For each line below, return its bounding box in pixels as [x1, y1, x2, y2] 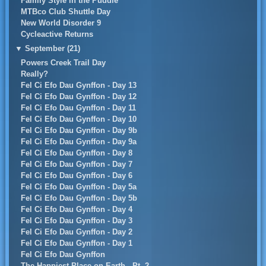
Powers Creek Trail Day [20, 58, 106, 67]
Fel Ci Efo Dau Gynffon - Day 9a [20, 137, 137, 146]
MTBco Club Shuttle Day [20, 7, 110, 16]
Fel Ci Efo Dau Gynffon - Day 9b [20, 126, 137, 135]
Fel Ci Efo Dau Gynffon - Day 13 [20, 81, 137, 90]
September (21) [24, 44, 80, 53]
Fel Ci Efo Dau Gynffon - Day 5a [20, 182, 137, 191]
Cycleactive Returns [20, 30, 93, 39]
